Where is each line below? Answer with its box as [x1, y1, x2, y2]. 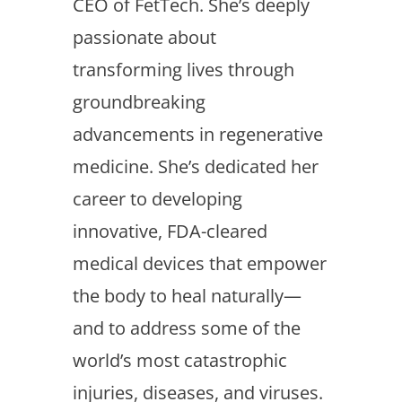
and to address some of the [72, 316, 301, 340]
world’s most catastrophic [72, 348, 287, 372]
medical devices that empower [72, 251, 327, 275]
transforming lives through [72, 57, 294, 82]
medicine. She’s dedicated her [72, 154, 319, 179]
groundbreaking [72, 90, 205, 114]
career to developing [72, 187, 242, 211]
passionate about [72, 25, 216, 49]
